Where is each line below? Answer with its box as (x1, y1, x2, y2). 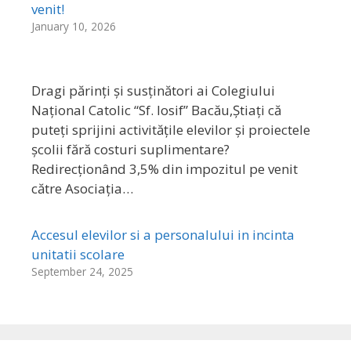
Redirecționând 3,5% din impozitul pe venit (31, 160, 298, 179)
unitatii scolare (31, 245, 125, 264)
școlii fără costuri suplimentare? (31, 140, 230, 159)
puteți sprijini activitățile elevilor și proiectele (31, 121, 310, 139)
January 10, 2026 (31, 19, 116, 34)
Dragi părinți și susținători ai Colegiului (31, 81, 275, 100)
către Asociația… (31, 179, 133, 198)
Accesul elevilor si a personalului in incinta (31, 226, 295, 244)
